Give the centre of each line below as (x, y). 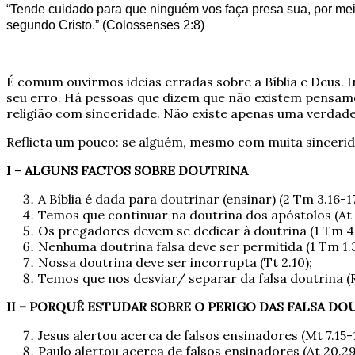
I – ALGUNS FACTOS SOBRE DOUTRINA (127, 171)
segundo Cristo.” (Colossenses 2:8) (105, 25)
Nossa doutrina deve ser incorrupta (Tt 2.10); (175, 263)
